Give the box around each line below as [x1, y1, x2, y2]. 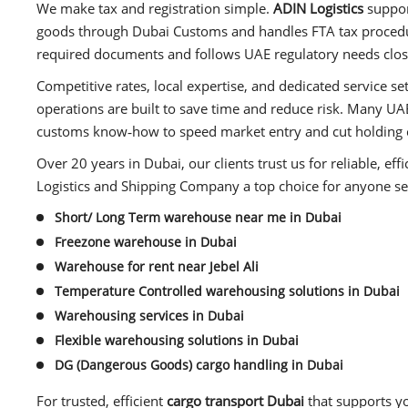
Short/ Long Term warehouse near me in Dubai [55, 208, 342, 226]
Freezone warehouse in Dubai [55, 232, 237, 250]
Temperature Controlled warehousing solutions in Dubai [55, 281, 400, 300]
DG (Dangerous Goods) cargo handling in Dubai [55, 355, 343, 373]
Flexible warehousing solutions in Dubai [55, 331, 299, 349]
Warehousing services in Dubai [55, 306, 244, 324]
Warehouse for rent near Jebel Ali [55, 257, 259, 275]
